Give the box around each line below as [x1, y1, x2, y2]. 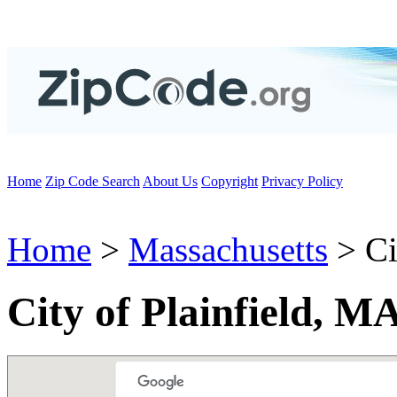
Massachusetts [128, 230, 328, 269]
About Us [143, 174, 198, 189]
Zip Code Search [45, 174, 140, 189]
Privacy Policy [261, 174, 343, 189]
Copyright [201, 174, 258, 189]
